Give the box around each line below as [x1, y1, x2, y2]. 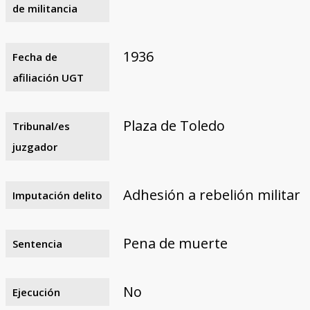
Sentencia [12, 236, 62, 250]
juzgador [12, 139, 57, 154]
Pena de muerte [122, 233, 228, 253]
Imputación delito [12, 188, 102, 202]
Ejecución [12, 284, 60, 299]
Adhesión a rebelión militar [122, 185, 300, 204]
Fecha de [12, 49, 57, 64]
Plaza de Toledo [122, 116, 225, 135]
